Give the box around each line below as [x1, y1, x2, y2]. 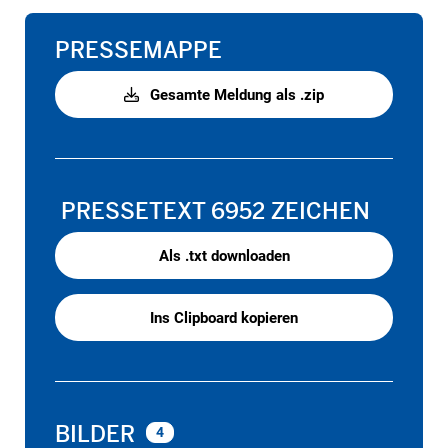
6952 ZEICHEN [211, 198, 370, 226]
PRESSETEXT [55, 198, 211, 226]
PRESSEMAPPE [55, 37, 222, 65]
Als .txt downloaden [158, 247, 290, 266]
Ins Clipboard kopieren [150, 309, 298, 328]
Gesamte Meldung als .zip [146, 86, 324, 105]
